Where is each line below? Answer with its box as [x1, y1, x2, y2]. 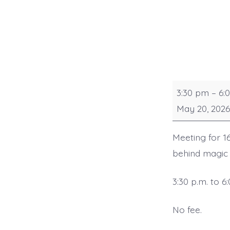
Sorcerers [172, 98, 213, 109]
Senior [172, 82, 198, 93]
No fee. [172, 203, 202, 215]
